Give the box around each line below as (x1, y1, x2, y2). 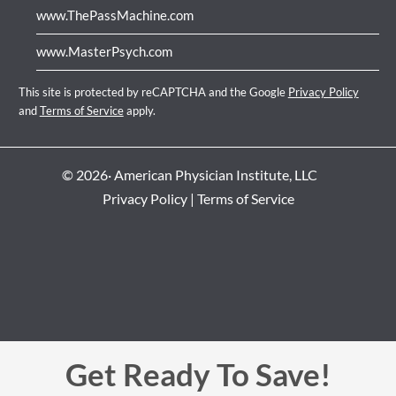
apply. (123, 103, 156, 118)
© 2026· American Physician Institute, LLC (61, 166, 317, 184)
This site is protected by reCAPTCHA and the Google (18, 84, 288, 99)
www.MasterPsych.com (35, 43, 172, 60)
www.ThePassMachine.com (35, 6, 194, 23)
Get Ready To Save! (65, 355, 331, 393)
